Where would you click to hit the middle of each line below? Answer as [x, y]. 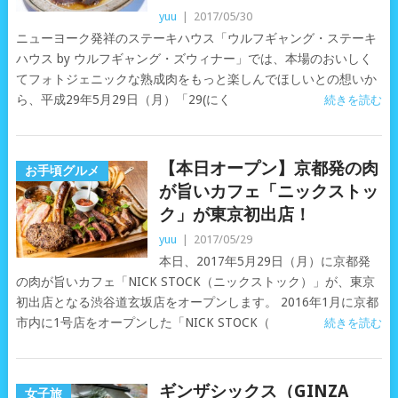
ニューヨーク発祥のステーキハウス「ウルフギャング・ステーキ [196, 38]
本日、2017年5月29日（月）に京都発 [264, 261]
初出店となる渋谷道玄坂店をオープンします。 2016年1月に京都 [197, 302]
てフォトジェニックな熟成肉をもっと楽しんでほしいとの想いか [196, 79]
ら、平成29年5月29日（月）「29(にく [123, 99]
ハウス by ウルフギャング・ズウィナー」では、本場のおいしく [194, 59]
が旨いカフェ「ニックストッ [268, 191]
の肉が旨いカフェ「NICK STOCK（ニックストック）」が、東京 [195, 282]
